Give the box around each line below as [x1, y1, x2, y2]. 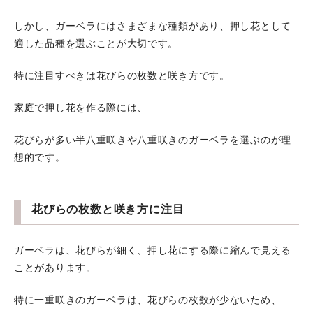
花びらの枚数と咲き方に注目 [31, 203, 184, 215]
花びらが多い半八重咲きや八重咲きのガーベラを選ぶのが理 [14, 135, 291, 145]
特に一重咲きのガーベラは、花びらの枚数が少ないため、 [14, 295, 282, 305]
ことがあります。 [14, 263, 96, 273]
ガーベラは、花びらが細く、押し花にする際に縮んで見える [14, 245, 291, 256]
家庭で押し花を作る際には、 [14, 103, 148, 113]
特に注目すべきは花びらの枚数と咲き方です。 [14, 71, 230, 81]
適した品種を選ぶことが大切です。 [14, 38, 179, 49]
